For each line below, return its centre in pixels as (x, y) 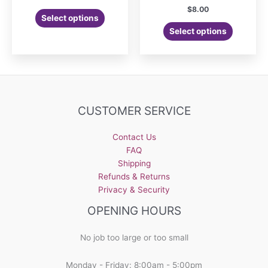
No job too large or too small (134, 237)
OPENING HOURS (134, 211)
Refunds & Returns (134, 177)
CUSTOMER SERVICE (134, 111)
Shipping (134, 164)
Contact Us (134, 137)
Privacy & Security (134, 190)
